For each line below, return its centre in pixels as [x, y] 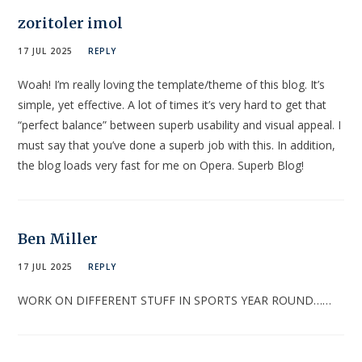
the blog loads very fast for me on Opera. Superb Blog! [161, 165]
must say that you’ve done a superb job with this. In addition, [177, 145]
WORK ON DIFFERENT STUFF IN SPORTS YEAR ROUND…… [175, 300]
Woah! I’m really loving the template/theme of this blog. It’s [172, 84]
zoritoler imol [71, 23]
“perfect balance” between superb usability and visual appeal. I [180, 124]
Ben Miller [58, 238]
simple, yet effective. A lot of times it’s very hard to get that [173, 104]
